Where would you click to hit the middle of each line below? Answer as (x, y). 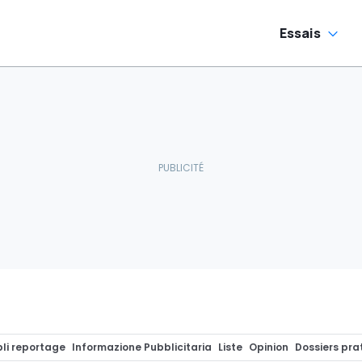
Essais (300, 33)
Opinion (269, 347)
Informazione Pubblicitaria (142, 347)
